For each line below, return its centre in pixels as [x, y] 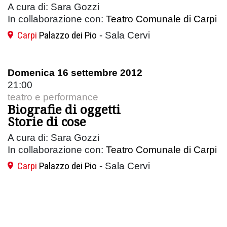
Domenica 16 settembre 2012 [75, 72]
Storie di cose [47, 121]
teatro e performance [53, 97]
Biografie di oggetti [64, 109]
